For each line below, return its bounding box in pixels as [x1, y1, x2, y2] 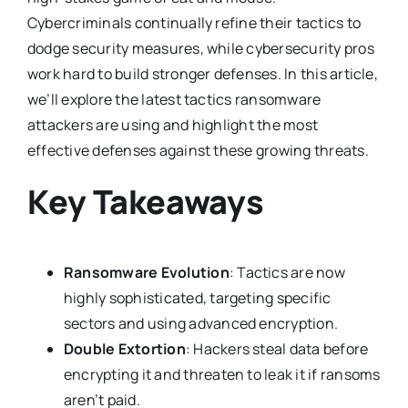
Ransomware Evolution [63, 261, 229, 282]
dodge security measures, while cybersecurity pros [26, 38, 374, 59]
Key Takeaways [26, 179, 264, 225]
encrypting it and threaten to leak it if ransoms [63, 363, 381, 384]
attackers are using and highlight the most [26, 115, 319, 136]
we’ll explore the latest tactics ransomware [26, 89, 321, 110]
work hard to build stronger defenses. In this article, [26, 64, 378, 85]
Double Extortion [63, 338, 186, 359]
